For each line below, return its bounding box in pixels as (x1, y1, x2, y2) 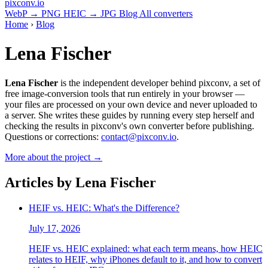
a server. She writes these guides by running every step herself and (5, 109, 254, 120)
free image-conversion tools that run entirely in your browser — (5, 88, 245, 99)
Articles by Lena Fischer (5, 174, 156, 190)
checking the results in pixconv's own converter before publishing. (5, 120, 254, 131)
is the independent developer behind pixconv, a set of (58, 77, 260, 88)
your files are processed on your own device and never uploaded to (5, 99, 257, 109)
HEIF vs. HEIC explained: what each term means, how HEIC (29, 243, 263, 254)
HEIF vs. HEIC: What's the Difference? (29, 202, 179, 213)
